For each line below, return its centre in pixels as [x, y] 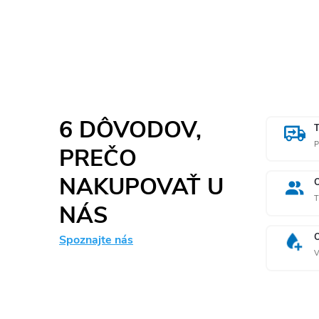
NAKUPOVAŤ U [141, 187]
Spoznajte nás [96, 240]
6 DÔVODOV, [130, 130]
